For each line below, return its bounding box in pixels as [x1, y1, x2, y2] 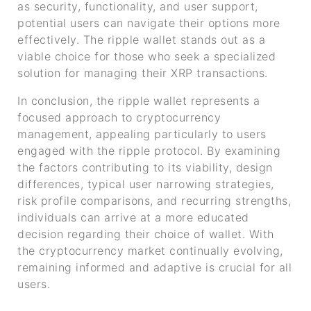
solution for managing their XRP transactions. [17, 65, 268, 80]
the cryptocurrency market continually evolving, [17, 244, 283, 258]
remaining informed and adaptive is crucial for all [17, 260, 292, 275]
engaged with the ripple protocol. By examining [17, 144, 280, 158]
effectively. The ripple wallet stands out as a [17, 32, 265, 47]
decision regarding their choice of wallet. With [17, 227, 274, 242]
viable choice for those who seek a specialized [17, 49, 276, 63]
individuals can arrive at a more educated [17, 210, 249, 225]
